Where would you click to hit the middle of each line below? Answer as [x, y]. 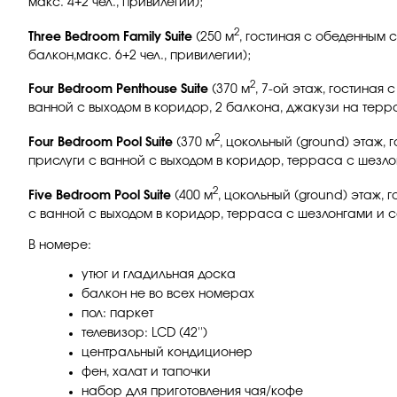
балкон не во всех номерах [168, 294]
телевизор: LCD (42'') [144, 333]
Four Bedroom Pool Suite [101, 142]
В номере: [60, 245]
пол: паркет [117, 313]
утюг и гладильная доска [159, 274]
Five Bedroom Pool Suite [100, 195]
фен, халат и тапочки [146, 372]
